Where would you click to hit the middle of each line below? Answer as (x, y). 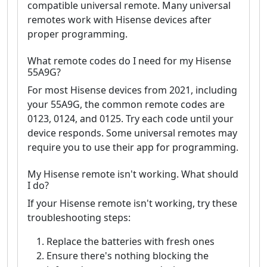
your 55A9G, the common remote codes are (126, 105)
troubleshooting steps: (79, 218)
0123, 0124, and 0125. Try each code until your (131, 119)
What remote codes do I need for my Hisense (129, 61)
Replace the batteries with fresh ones (131, 242)
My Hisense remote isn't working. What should (133, 174)
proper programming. (77, 34)
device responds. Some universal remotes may (132, 133)
